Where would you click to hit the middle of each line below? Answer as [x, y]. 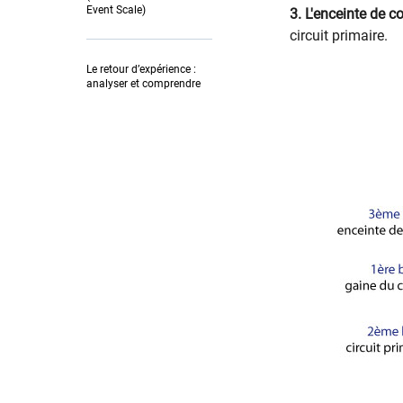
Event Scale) [116, 9]
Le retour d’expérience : [141, 69]
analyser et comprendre [143, 83]
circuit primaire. [339, 35]
